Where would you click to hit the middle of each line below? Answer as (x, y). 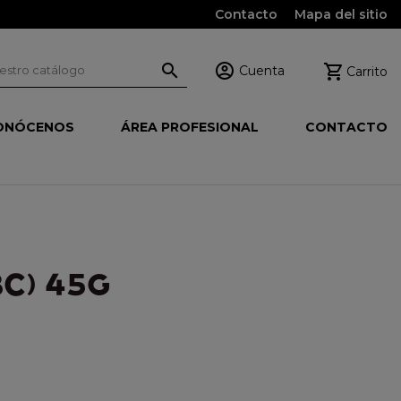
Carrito (367, 71)
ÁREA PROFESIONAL (189, 127)
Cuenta (261, 70)
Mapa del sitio (341, 14)
